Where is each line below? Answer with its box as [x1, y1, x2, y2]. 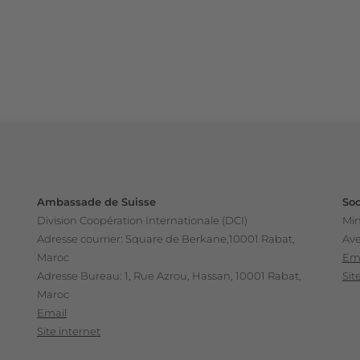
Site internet [36, 324, 100, 337]
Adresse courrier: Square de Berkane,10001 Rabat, [36, 231, 295, 245]
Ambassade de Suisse [36, 194, 156, 208]
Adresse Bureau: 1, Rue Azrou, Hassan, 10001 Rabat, [36, 268, 301, 282]
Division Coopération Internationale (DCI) [36, 213, 247, 227]
